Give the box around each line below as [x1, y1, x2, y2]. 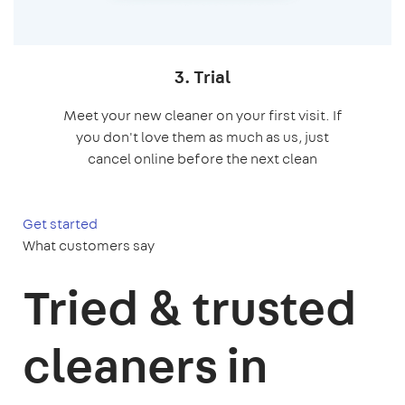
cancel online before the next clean [88, 149, 317, 169]
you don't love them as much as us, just [76, 127, 329, 147]
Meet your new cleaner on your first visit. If [62, 106, 343, 126]
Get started [23, 214, 98, 234]
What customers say [23, 236, 155, 256]
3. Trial [174, 64, 231, 89]
